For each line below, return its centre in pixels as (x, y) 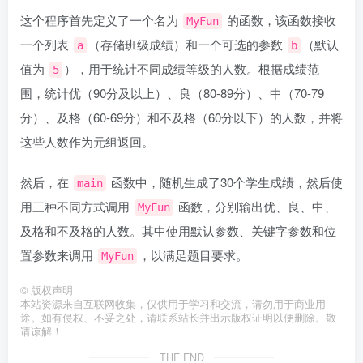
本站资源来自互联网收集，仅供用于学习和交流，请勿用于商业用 (173, 304)
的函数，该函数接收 (280, 20)
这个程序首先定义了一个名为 (101, 20)
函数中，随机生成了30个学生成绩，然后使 (225, 182)
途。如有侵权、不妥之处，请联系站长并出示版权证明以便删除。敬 (178, 318)
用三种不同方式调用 (77, 206)
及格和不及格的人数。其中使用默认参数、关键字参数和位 (178, 231)
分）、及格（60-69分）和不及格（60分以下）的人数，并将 (181, 117)
